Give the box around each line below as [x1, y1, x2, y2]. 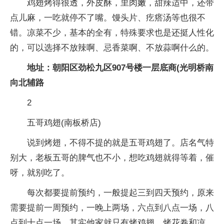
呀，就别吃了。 [10, 168, 69, 177]
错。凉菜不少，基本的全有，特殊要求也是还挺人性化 [10, 28, 214, 37]
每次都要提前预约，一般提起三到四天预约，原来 [27, 188, 214, 197]
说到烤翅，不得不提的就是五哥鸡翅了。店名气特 [27, 138, 214, 147]
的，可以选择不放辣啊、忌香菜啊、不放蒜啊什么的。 [10, 43, 214, 52]
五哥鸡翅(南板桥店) [27, 118, 101, 127]
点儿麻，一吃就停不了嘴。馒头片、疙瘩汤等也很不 [10, 13, 205, 22]
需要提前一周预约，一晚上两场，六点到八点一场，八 [10, 203, 214, 212]
